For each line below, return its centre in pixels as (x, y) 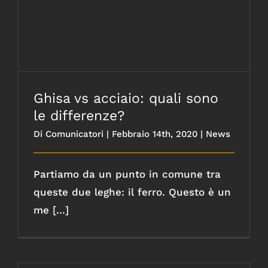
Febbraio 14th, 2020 (155, 134)
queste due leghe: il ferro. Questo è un (132, 192)
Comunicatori (74, 134)
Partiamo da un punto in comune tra (127, 174)
